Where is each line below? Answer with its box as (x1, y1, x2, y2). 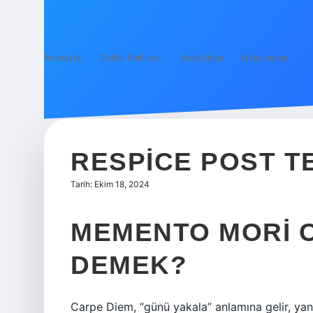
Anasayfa (44, 52, 81, 63)
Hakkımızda (242, 52, 289, 63)
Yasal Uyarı (180, 52, 224, 63)
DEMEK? (71, 251, 187, 279)
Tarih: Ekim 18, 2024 (71, 179, 150, 189)
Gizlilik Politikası (99, 52, 163, 63)
